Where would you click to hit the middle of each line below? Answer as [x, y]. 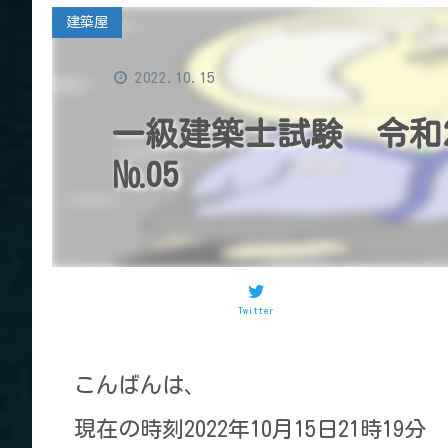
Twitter [255, 310]
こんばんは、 [139, 384]
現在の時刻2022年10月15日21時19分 [249, 428]
